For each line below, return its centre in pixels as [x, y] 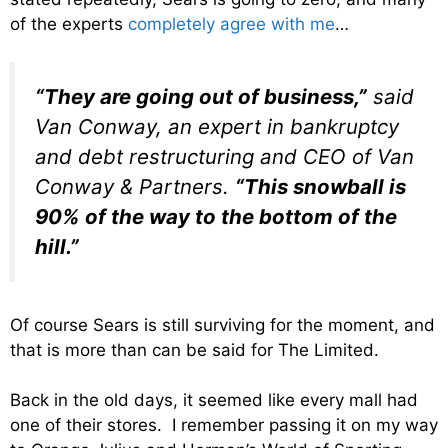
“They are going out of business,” [201, 97]
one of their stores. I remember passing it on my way [224, 425]
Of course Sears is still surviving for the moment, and [222, 324]
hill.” [57, 247]
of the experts [69, 23]
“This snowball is [320, 187]
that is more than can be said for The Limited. [194, 349]
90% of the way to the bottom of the [216, 217]
